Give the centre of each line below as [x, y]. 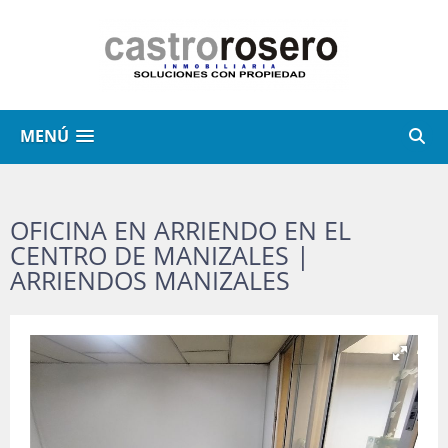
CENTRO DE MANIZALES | [160, 255]
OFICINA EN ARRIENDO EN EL [180, 230]
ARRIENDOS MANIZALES [150, 280]
